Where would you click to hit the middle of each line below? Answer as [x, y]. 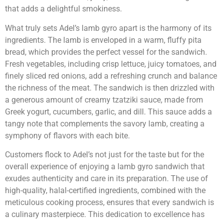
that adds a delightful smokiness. [63, 9]
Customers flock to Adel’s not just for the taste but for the [105, 155]
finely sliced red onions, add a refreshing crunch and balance [111, 76]
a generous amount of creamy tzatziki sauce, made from [104, 100]
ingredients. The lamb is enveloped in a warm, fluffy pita [103, 40]
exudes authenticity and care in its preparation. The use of [107, 179]
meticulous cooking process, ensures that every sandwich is [110, 203]
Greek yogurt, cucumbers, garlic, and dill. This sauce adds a [109, 111]
